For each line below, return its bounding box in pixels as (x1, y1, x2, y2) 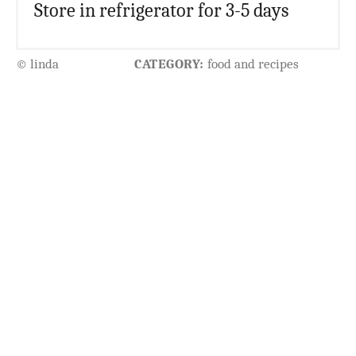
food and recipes (203, 56, 299, 72)
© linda (16, 56, 59, 72)
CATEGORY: (134, 56, 204, 72)
